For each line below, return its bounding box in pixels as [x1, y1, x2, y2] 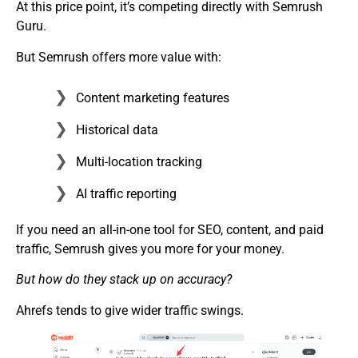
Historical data [76, 122, 158, 138]
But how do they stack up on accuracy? [16, 272, 232, 288]
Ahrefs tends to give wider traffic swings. [16, 302, 244, 318]
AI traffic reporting [76, 186, 177, 202]
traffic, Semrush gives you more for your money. [16, 241, 284, 257]
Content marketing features [76, 90, 229, 106]
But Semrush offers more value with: [16, 49, 221, 65]
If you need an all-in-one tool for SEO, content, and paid [16, 222, 324, 238]
